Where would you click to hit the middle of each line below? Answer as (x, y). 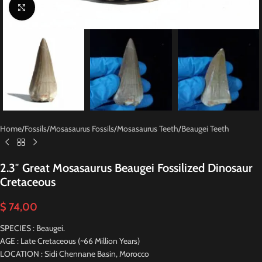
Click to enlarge (58, 7)
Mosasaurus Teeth (148, 129)
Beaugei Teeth (205, 129)
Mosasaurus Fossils (82, 129)
